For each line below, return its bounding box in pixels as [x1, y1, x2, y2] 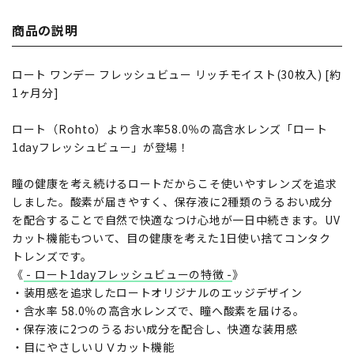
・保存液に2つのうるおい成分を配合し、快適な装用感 [12, 321, 298, 337]
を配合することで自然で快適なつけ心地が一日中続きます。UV [12, 212, 341, 228]
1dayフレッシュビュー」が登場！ [12, 139, 190, 156]
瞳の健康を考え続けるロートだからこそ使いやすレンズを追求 [12, 175, 337, 192]
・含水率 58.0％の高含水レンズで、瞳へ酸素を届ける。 [12, 303, 305, 319]
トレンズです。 [12, 248, 92, 265]
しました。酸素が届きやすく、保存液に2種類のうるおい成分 [12, 194, 333, 210]
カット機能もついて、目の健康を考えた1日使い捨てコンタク [12, 230, 331, 247]
